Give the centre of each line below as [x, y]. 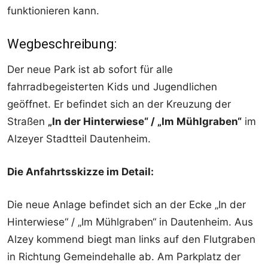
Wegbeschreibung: [62, 44]
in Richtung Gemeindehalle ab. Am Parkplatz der [124, 257]
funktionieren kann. [53, 11]
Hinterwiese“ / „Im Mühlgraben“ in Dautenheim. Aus [130, 222]
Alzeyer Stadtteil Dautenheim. [79, 139]
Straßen [28, 122]
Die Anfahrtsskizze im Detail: [80, 172]
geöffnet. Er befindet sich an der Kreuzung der [119, 104]
